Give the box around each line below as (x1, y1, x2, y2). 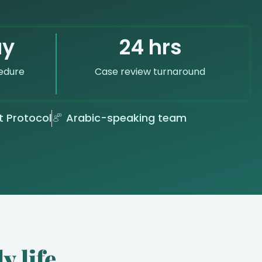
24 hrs (118, 32, 182, 61)
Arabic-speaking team (65, 111, 187, 126)
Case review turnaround (95, 64, 206, 78)
